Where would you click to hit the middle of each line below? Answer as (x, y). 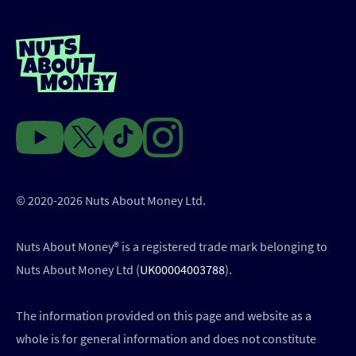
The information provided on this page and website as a (164, 316)
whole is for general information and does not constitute (166, 339)
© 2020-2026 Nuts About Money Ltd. (111, 201)
